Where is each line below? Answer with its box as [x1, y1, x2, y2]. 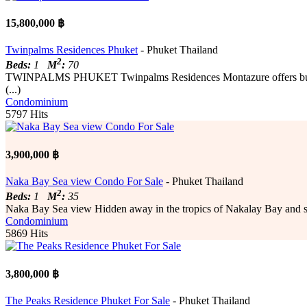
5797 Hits [5, 108, 48, 121]
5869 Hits [5, 228, 48, 240]
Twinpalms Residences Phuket [5, 44, 138, 56]
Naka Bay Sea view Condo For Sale [5, 175, 163, 187]
